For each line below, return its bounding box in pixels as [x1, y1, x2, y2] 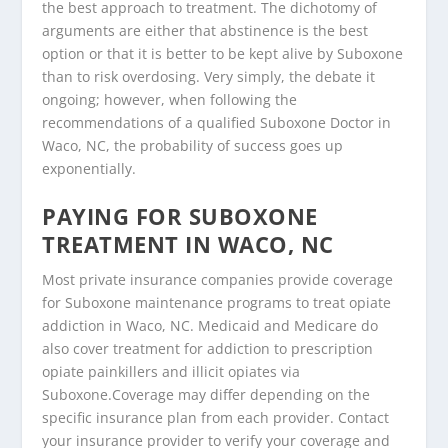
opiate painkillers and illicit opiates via [42, 361, 301, 381]
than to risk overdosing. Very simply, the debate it [42, 66, 376, 86]
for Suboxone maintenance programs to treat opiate [42, 292, 392, 312]
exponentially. [42, 158, 137, 178]
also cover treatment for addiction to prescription [42, 338, 374, 358]
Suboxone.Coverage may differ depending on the [42, 384, 371, 404]
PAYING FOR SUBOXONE [42, 200, 318, 231]
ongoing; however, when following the [42, 89, 298, 109]
